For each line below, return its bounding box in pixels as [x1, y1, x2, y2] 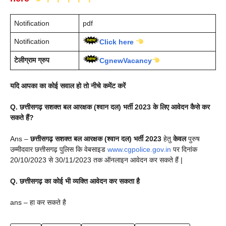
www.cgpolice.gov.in [107, 145, 171, 154]
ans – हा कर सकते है [10, 198, 66, 207]
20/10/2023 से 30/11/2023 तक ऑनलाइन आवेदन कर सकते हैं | [10, 156, 183, 164]
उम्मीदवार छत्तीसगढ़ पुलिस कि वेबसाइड [10, 145, 107, 154]
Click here [99, 38, 134, 46]
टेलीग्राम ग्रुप [14, 56, 49, 65]
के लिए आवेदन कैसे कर [153, 103, 210, 111]
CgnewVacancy [99, 56, 152, 65]
